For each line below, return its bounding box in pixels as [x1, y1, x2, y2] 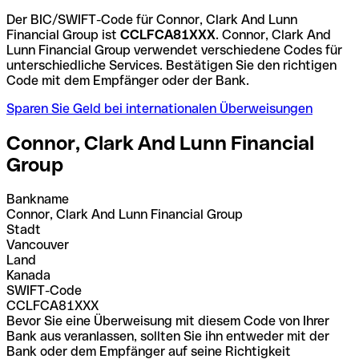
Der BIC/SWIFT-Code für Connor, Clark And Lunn [6, 11, 297, 27]
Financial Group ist [6, 26, 120, 42]
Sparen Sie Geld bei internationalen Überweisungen [6, 100, 313, 116]
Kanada [6, 267, 50, 283]
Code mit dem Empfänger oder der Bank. [6, 72, 249, 88]
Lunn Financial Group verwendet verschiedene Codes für [6, 42, 342, 58]
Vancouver [6, 236, 69, 252]
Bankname [6, 191, 69, 207]
